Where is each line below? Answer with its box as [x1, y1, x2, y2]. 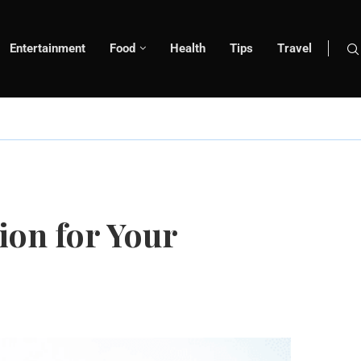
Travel [277, 41, 312, 56]
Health [170, 41, 205, 56]
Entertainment [10, 41, 85, 56]
